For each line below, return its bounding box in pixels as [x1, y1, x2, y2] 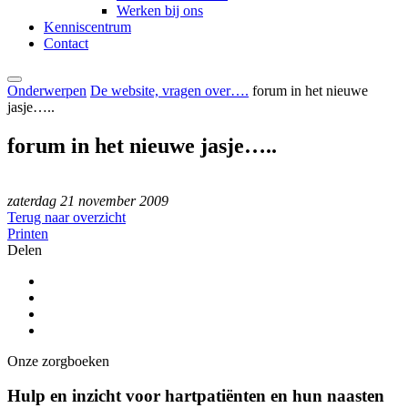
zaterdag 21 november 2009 [7, 192, 168, 209]
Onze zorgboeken [7, 352, 109, 369]
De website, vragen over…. [90, 82, 249, 98]
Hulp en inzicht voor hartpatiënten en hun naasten [7, 386, 384, 406]
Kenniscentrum [44, 18, 131, 35]
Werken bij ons [117, 2, 203, 18]
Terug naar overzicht [7, 209, 126, 225]
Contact [44, 35, 88, 51]
